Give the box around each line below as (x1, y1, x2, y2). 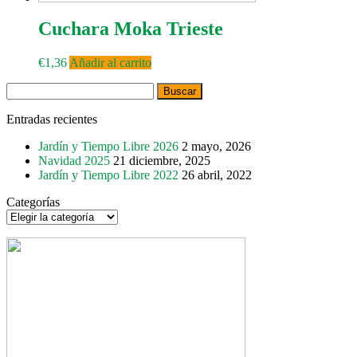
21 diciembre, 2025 (113, 153, 210, 167)
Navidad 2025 (38, 153, 110, 167)
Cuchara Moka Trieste (38, 18, 223, 39)
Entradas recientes (6, 112, 97, 126)
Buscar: (6, 81, 44, 96)
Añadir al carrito (69, 55, 151, 69)
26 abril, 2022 (182, 167, 252, 182)
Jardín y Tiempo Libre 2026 (38, 139, 178, 153)
